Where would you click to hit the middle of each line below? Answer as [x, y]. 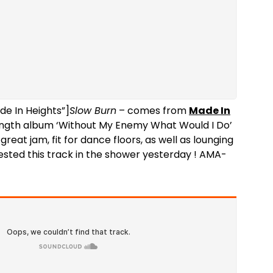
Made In [210, 111]
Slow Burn [93, 111]
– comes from [153, 111]
